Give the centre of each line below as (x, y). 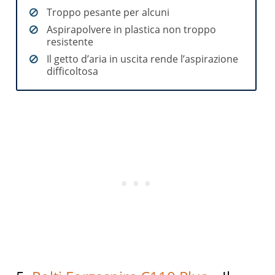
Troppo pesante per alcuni (108, 12)
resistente (70, 41)
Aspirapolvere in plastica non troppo (132, 29)
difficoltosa (73, 71)
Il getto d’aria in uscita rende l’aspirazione (143, 59)
